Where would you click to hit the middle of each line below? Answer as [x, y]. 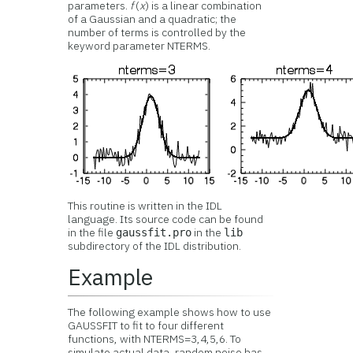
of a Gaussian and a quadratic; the [152, 19]
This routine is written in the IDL [145, 206]
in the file [92, 232]
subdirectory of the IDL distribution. [155, 246]
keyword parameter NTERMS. [139, 46]
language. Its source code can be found [166, 219]
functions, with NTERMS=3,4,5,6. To [155, 339]
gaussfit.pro [154, 232]
